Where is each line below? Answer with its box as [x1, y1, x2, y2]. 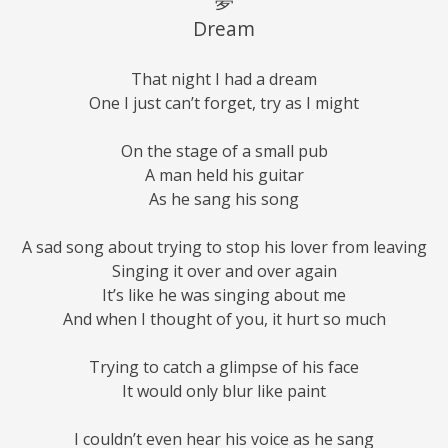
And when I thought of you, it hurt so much [62, 308, 386, 331]
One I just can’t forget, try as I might [89, 92, 359, 115]
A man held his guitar [144, 164, 304, 187]
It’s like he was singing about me [102, 284, 346, 307]
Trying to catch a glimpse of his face [89, 356, 359, 379]
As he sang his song [149, 188, 299, 211]
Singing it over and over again [111, 260, 337, 283]
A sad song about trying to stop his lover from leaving [21, 236, 427, 259]
